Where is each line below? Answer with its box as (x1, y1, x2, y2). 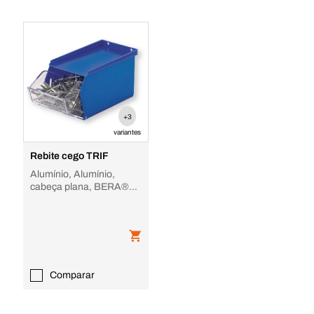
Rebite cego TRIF (29, 151, 109, 161)
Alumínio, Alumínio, (29, 169, 115, 179)
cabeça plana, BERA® (29, 182, 129, 192)
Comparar (49, 270, 95, 280)
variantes (114, 128, 142, 136)
